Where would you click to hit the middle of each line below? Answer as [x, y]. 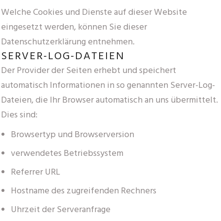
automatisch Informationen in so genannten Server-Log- [108, 85]
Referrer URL [36, 172]
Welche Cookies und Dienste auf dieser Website [94, 12]
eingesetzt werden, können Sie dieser [74, 27]
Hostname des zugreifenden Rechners [84, 191]
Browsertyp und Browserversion [73, 135]
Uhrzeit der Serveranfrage [61, 210]
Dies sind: [19, 115]
